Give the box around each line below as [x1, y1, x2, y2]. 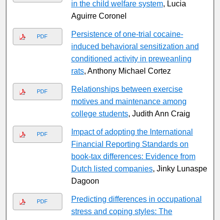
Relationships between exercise [71, 85, 183, 94]
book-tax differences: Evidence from [71, 152, 195, 161]
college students [71, 110, 128, 118]
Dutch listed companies [71, 165, 153, 173]
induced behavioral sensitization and [71, 42, 199, 51]
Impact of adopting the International [71, 128, 193, 137]
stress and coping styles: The [71, 207, 172, 216]
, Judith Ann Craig [128, 110, 190, 118]
